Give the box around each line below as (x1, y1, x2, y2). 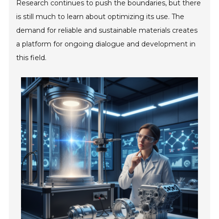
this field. (16, 53, 47, 62)
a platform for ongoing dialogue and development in (16, 40, 196, 48)
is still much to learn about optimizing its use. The (16, 12, 185, 21)
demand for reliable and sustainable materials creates (16, 26, 198, 35)
